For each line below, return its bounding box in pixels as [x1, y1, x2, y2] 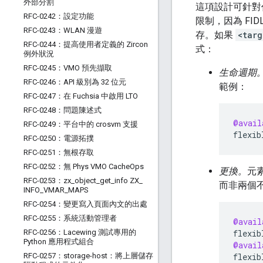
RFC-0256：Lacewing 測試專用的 [23, 228, 136, 237]
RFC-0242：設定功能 [23, 12, 94, 21]
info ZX [114, 176, 139, 185]
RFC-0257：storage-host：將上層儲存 [23, 251, 153, 260]
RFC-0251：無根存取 [23, 148, 94, 157]
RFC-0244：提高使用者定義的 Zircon [23, 40, 148, 49]
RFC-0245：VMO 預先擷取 [23, 63, 112, 72]
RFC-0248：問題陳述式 [23, 106, 102, 114]
